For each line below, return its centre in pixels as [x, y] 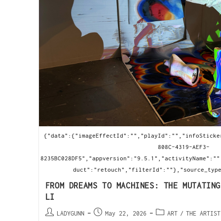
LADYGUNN [70, 213]
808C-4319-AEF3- [184, 147]
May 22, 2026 [126, 213]
